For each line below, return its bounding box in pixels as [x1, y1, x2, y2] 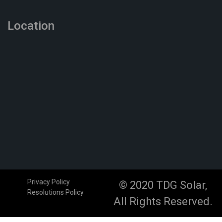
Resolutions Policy [27, 188, 84, 196]
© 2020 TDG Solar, [118, 178, 207, 191]
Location [7, 18, 55, 33]
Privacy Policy [27, 177, 70, 186]
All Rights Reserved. [113, 195, 213, 208]
